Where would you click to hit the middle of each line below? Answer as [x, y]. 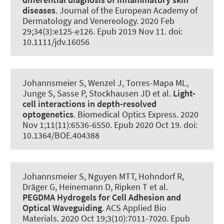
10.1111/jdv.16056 [56, 41]
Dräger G [39, 187]
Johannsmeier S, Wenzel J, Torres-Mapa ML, [105, 82]
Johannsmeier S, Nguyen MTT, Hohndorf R [102, 176]
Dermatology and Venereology [79, 20]
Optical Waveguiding [62, 208]
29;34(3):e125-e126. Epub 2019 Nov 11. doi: [102, 31]
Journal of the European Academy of [128, 10]
